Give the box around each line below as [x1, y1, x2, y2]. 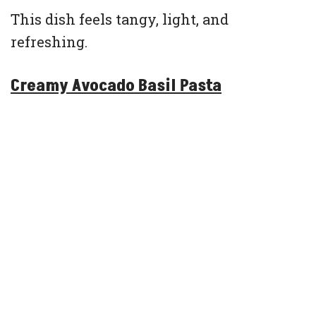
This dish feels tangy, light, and [11, 10, 229, 29]
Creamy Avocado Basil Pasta [11, 74, 221, 98]
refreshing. [11, 32, 87, 51]
